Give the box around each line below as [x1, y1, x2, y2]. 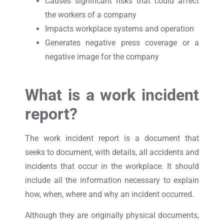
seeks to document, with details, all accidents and [25, 147, 199, 157]
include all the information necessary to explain [25, 175, 199, 185]
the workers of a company [45, 9, 136, 19]
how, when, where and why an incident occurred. [25, 189, 194, 199]
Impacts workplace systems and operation [45, 23, 194, 33]
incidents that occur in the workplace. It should [25, 161, 199, 171]
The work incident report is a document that [25, 133, 199, 143]
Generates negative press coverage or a [45, 37, 199, 47]
